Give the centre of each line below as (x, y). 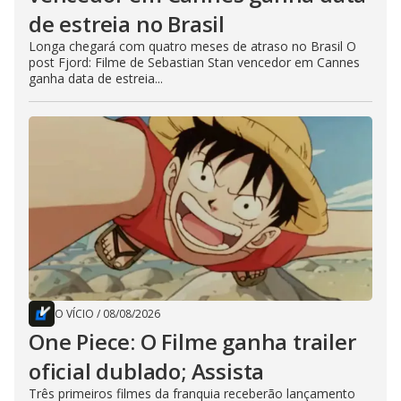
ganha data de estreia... (96, 78)
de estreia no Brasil (127, 23)
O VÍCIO (74, 313)
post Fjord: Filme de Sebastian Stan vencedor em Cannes (194, 62)
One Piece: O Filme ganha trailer (192, 341)
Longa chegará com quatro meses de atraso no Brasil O (192, 46)
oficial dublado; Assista (147, 371)
